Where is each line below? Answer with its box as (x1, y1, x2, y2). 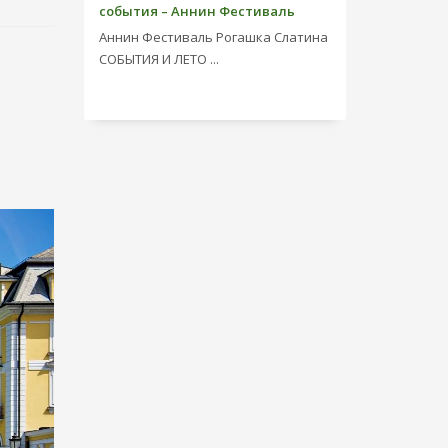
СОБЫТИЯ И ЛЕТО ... (98, 50, 219, 68)
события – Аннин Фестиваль (98, 2, 295, 20)
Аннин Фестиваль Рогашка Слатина (98, 28, 328, 46)
